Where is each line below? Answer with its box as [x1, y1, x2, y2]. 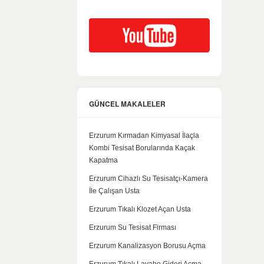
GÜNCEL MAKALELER [89, 98, 166, 109]
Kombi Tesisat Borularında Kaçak [89, 143, 195, 152]
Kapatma [89, 156, 118, 164]
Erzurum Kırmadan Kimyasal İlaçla [89, 131, 199, 140]
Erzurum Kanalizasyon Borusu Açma [89, 241, 206, 250]
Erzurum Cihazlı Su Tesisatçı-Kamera [89, 174, 208, 183]
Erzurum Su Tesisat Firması [89, 223, 176, 232]
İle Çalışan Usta [89, 186, 140, 195]
